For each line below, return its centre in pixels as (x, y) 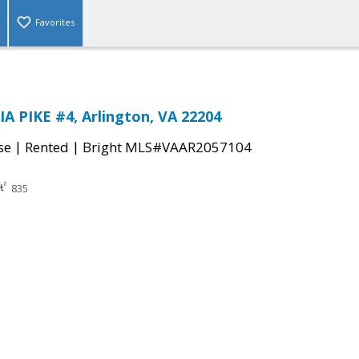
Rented (47, 147)
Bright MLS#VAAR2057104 (167, 147)
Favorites (55, 22)
